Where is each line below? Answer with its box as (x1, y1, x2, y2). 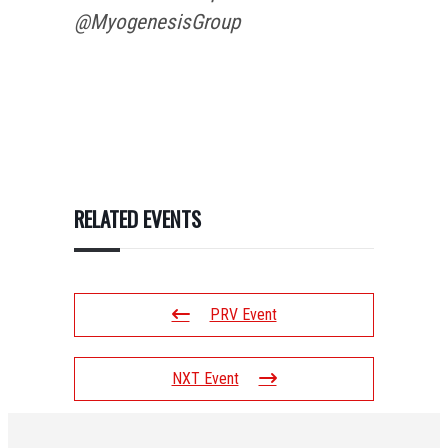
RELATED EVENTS (74, 202, 201, 234)
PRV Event (209, 304, 277, 324)
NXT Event (171, 368, 239, 388)
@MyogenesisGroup (74, 9, 240, 34)
